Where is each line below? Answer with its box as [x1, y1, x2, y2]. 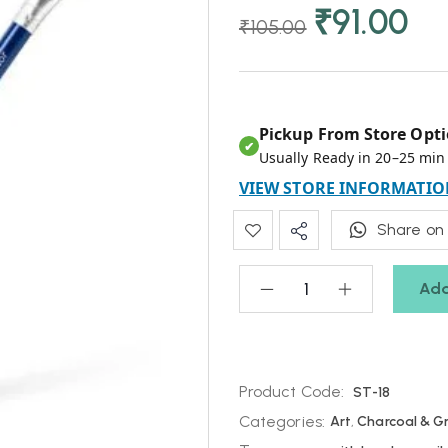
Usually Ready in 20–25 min [259, 148, 446, 167]
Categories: [239, 412, 325, 431]
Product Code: [239, 382, 345, 401]
